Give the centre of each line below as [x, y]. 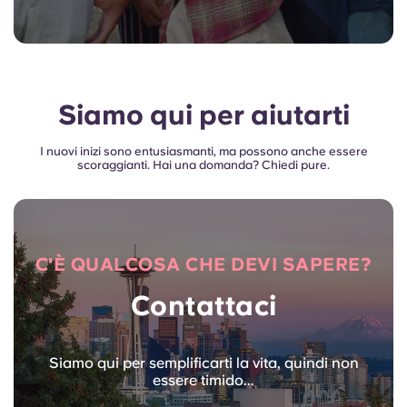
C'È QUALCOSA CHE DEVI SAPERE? [203, 265]
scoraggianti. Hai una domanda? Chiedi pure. [203, 165]
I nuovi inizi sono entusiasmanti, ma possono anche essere [203, 152]
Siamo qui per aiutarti [203, 115]
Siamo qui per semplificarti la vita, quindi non [203, 363]
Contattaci [203, 306]
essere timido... [203, 381]
